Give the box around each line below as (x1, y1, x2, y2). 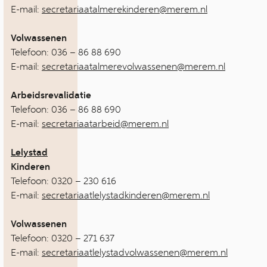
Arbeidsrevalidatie (11, 89, 91, 101)
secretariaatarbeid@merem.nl (42, 118, 169, 129)
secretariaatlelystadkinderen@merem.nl (42, 190, 210, 201)
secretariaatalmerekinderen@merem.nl (42, 4, 207, 15)
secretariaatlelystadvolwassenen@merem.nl (42, 247, 228, 258)
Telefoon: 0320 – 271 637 (11, 232, 114, 244)
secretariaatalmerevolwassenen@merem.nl (42, 61, 225, 72)
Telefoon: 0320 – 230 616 (11, 175, 116, 187)
